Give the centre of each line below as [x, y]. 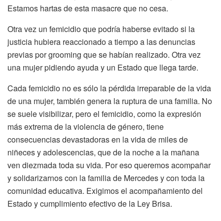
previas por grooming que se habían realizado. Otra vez [104, 54]
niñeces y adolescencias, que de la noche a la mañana [103, 152]
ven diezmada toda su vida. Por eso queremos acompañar [109, 165]
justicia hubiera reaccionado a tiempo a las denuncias [101, 41]
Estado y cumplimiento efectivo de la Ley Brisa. [90, 203]
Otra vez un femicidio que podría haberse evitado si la [101, 29]
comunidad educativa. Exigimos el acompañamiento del [105, 190]
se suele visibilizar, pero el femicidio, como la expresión [104, 113]
